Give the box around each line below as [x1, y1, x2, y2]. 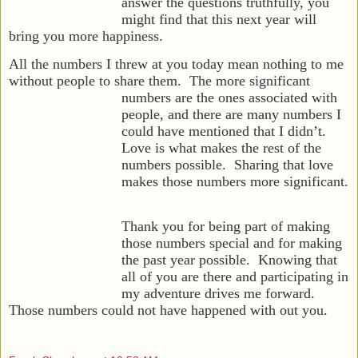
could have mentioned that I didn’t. [121, 122, 330, 139]
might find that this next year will [121, 10, 316, 27]
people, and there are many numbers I [121, 105, 341, 122]
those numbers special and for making [121, 234, 342, 251]
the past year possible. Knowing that [121, 251, 337, 268]
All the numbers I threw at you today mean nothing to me [9, 55, 344, 72]
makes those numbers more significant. [121, 173, 348, 189]
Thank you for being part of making [121, 217, 330, 234]
